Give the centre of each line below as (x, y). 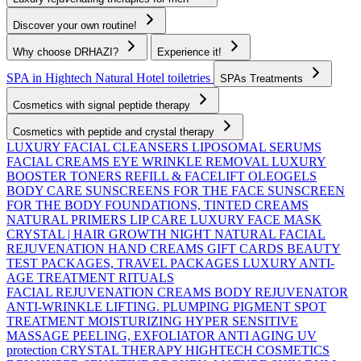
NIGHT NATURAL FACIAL (248, 234)
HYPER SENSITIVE (242, 321)
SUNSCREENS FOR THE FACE (176, 191)
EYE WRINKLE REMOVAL (192, 162)
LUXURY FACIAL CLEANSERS (99, 147)
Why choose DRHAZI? (67, 52)
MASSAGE (39, 336)
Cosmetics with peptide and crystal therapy (115, 132)
